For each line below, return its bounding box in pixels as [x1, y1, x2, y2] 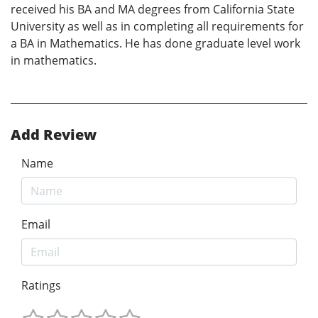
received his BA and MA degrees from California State [11, 1, 295, 18]
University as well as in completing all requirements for [11, 18, 304, 35]
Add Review [11, 125, 97, 145]
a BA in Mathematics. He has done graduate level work [11, 35, 300, 52]
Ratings [21, 278, 61, 294]
